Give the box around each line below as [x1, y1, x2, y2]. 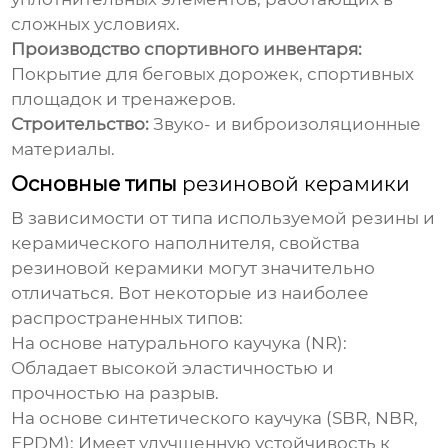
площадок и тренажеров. [11, 89, 237, 110]
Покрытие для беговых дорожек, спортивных [11, 64, 415, 85]
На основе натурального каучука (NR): [11, 333, 348, 354]
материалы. [11, 139, 116, 160]
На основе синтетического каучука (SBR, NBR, [11, 408, 419, 429]
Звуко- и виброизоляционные [149, 114, 422, 135]
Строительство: [11, 114, 150, 135]
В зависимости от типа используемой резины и [11, 208, 436, 229]
